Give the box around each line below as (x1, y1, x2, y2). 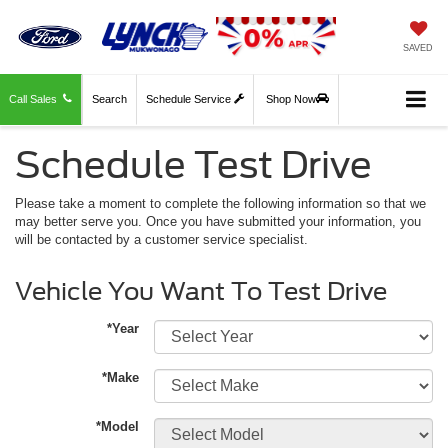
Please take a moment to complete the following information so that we (15, 196, 426, 212)
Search (92, 93, 127, 106)
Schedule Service (146, 93, 234, 106)
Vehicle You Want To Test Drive (15, 277, 387, 307)
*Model (96, 419, 140, 435)
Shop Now (266, 93, 316, 106)
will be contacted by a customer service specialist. (15, 232, 308, 248)
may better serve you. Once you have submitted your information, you (15, 214, 421, 230)
